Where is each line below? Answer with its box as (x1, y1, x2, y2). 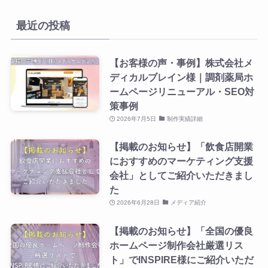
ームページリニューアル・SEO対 (109, 86, 254, 98)
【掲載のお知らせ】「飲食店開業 (109, 141, 253, 153)
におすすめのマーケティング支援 (109, 156, 253, 167)
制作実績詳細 (166, 115, 203, 123)
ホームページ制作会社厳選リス (109, 239, 243, 251)
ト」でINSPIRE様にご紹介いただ (109, 254, 254, 265)
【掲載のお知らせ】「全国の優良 (109, 225, 253, 236)
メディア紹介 (170, 199, 206, 206)
